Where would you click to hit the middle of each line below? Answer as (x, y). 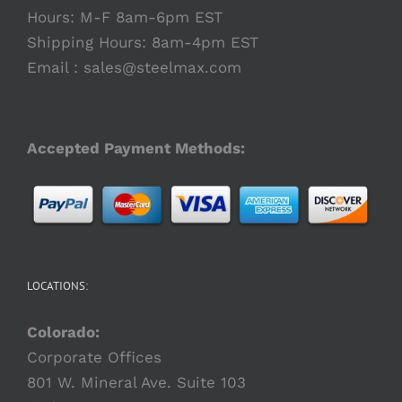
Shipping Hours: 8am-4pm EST (143, 42)
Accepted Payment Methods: (136, 148)
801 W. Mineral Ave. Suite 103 (136, 382)
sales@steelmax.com (162, 67)
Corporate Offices (94, 357)
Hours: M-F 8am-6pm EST (125, 17)
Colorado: (63, 332)
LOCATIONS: (57, 285)
